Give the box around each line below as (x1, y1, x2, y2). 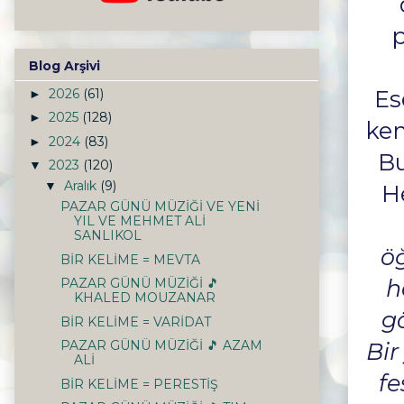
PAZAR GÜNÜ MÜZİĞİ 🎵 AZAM (60, 337, 262, 354)
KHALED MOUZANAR (73, 289, 216, 307)
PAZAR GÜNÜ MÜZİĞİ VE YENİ (60, 198, 260, 216)
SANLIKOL (73, 227, 142, 244)
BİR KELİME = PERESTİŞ (60, 375, 218, 392)
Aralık (63, 178, 100, 195)
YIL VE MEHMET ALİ (73, 213, 206, 230)
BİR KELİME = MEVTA (60, 251, 200, 268)
